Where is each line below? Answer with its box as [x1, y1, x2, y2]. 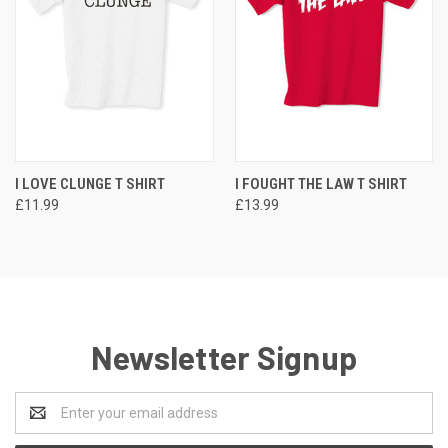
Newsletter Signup [90, 337, 358, 376]
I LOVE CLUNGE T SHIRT [15, 174, 165, 193]
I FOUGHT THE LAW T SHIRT [234, 174, 407, 193]
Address [15, 414, 68, 431]
